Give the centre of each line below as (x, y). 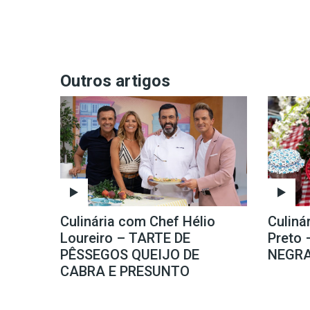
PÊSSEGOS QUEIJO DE (130, 255)
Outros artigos (115, 81)
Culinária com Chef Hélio (138, 222)
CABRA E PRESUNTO (125, 272)
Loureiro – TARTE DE (125, 238)
